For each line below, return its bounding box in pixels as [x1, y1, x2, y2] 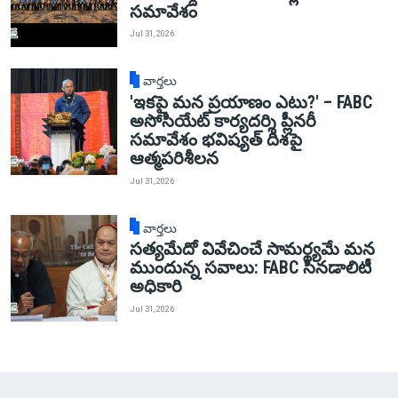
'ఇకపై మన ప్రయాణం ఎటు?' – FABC [129, 92, 372, 114]
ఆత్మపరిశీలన [129, 148, 219, 170]
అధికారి [129, 276, 182, 298]
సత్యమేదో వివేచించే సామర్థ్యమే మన [129, 239, 375, 260]
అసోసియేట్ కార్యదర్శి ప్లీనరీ [129, 111, 316, 132]
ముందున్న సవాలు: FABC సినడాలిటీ [129, 258, 371, 279]
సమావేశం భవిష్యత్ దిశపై [129, 130, 302, 151]
